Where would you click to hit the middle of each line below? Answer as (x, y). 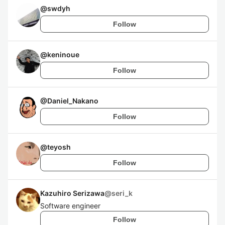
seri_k (122, 193)
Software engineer (70, 206)
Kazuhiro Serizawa (72, 193)
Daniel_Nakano (73, 101)
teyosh (59, 147)
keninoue (63, 54)
